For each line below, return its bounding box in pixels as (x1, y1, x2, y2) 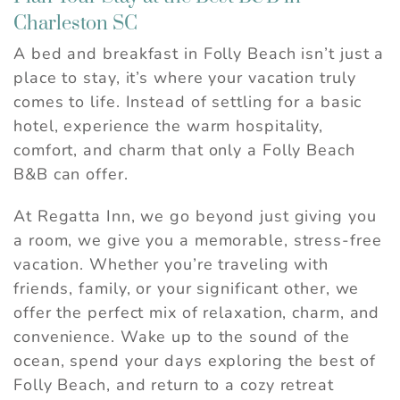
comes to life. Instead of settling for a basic (13, 91, 362, 113)
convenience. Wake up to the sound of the (13, 326, 350, 348)
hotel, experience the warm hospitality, (13, 115, 324, 137)
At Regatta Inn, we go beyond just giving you (13, 205, 377, 228)
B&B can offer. (13, 163, 129, 186)
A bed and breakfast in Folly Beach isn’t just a (13, 43, 385, 65)
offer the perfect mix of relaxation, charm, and (13, 302, 380, 324)
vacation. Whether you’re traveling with (13, 254, 329, 276)
